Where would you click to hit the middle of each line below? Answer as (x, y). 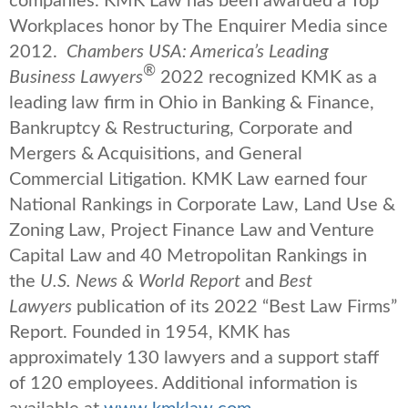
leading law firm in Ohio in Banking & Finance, (192, 102)
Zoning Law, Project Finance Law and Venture (192, 230)
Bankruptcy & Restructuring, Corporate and (181, 128)
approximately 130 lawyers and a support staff (194, 357)
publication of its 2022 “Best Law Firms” (235, 306)
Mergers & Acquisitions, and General (156, 153)
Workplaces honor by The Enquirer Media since (199, 26)
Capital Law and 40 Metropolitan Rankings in (188, 255)
